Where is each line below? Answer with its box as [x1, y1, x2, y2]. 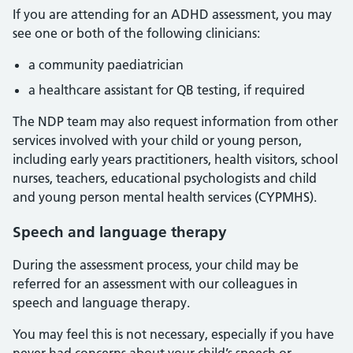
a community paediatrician [28, 57, 184, 72]
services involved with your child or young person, [13, 132, 302, 148]
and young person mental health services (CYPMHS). [13, 189, 317, 205]
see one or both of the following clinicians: [13, 25, 260, 41]
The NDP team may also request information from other [13, 113, 338, 129]
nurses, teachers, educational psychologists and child [13, 170, 317, 186]
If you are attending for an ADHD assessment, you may [13, 6, 332, 22]
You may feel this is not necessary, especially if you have [13, 326, 334, 342]
